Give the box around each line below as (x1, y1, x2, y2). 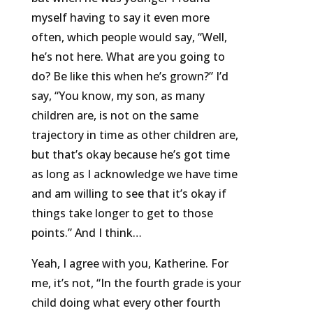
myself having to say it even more (31, 10, 210, 26)
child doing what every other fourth (31, 295, 221, 311)
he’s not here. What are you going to (31, 49, 225, 65)
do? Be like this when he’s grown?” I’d (31, 68, 228, 85)
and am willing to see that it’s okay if (31, 186, 226, 202)
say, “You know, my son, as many (31, 88, 205, 104)
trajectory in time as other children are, (31, 127, 238, 143)
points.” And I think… (31, 225, 142, 241)
